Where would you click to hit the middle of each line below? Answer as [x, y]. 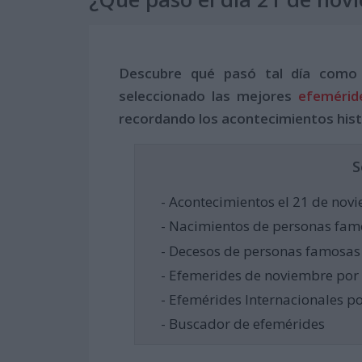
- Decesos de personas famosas [260, 250]
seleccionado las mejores [209, 96]
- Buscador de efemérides [242, 323]
